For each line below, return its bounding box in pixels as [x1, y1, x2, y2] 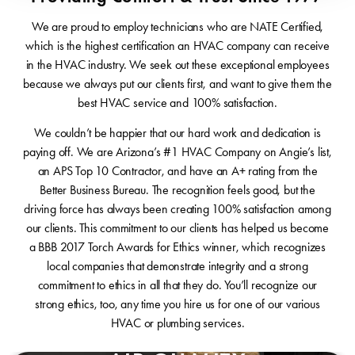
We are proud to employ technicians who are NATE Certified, [31, 19, 324, 34]
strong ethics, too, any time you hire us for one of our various [35, 296, 320, 311]
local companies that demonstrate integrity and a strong [47, 258, 308, 273]
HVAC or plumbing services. [110, 315, 245, 330]
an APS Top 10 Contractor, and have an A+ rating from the [37, 163, 318, 178]
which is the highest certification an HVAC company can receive [25, 38, 330, 53]
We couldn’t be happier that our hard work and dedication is [34, 125, 321, 140]
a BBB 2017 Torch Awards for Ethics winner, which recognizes [29, 239, 326, 254]
